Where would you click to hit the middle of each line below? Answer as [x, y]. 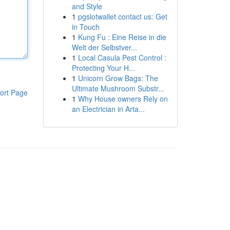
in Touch [85, 27]
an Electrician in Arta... [108, 109]
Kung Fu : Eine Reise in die [122, 37]
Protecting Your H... [103, 68]
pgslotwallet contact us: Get [122, 16]
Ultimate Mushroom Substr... [118, 88]
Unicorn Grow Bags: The [118, 78]
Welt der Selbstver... [104, 47]
